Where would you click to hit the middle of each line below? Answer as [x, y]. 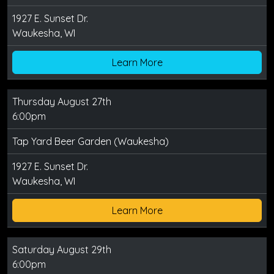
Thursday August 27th [62, 102]
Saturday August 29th [62, 250]
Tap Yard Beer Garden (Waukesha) [91, 142]
